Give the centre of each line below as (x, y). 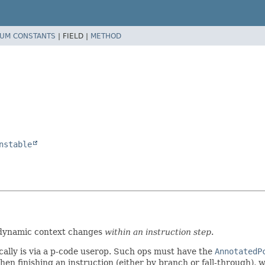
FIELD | (77, 36)
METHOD (106, 36)
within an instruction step (158, 232)
